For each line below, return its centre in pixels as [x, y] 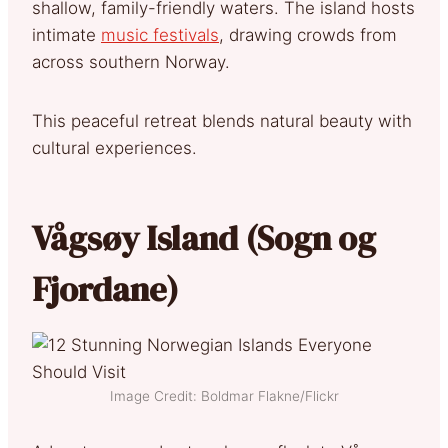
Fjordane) [112, 288]
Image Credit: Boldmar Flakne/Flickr [224, 395]
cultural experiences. [114, 147]
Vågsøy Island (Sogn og [204, 237]
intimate [66, 34]
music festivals [160, 34]
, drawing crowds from [308, 34]
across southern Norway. [131, 61]
